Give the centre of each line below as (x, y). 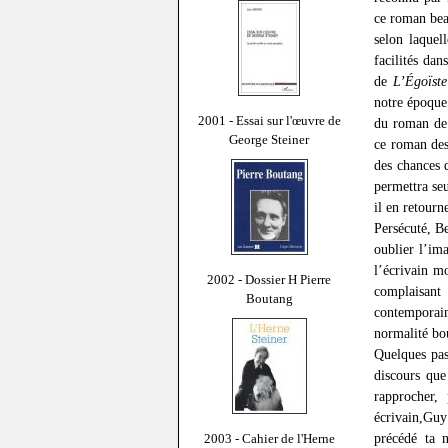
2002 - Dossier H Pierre (269, 279)
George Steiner (269, 139)
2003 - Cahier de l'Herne (269, 438)
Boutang (269, 298)
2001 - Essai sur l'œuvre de (269, 120)
